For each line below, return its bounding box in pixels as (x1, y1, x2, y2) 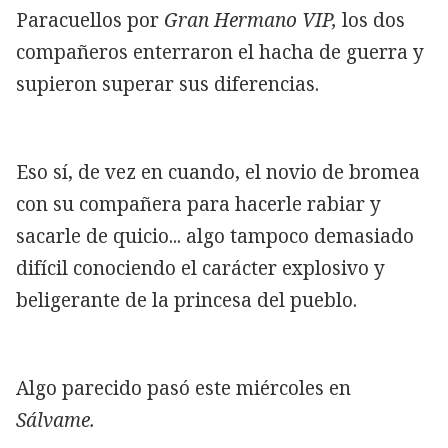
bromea (344, 158, 420, 185)
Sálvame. (16, 406, 95, 433)
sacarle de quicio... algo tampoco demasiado (16, 222, 414, 249)
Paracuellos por (16, 6, 164, 33)
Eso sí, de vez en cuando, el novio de (16, 158, 344, 185)
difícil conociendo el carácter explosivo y (16, 254, 385, 281)
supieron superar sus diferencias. (16, 70, 319, 97)
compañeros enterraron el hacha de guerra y (16, 38, 424, 65)
